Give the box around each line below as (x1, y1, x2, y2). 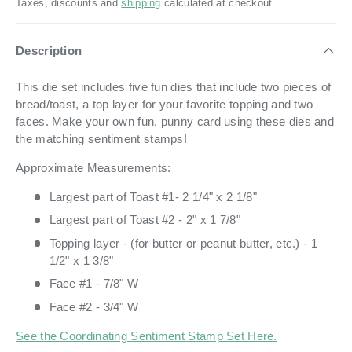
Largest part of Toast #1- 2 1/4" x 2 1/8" (49, 189, 257, 203)
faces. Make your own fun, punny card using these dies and (16, 114, 335, 128)
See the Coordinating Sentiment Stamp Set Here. (16, 328, 277, 343)
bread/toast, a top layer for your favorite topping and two (16, 97, 313, 111)
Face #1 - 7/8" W (49, 277, 139, 291)
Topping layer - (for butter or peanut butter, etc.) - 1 (49, 236, 317, 250)
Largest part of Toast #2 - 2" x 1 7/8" (49, 213, 240, 227)
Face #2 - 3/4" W (49, 299, 139, 313)
